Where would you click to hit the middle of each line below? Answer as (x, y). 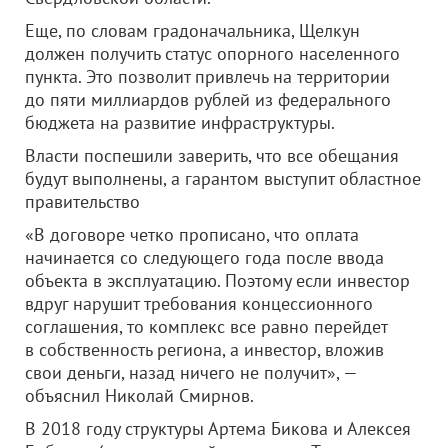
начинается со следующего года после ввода (204, 257)
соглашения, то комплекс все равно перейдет (206, 326)
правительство (82, 201)
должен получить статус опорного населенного (212, 53)
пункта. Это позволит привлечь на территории (207, 76)
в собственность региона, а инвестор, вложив (204, 349)
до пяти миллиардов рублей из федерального (208, 99)
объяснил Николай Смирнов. (139, 395)
